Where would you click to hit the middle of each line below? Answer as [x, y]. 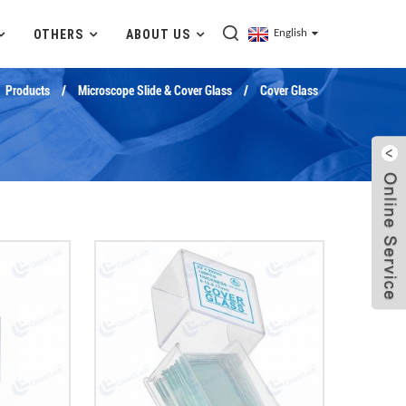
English [290, 33]
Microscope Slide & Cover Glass [155, 91]
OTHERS [58, 34]
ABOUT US [158, 34]
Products [28, 91]
